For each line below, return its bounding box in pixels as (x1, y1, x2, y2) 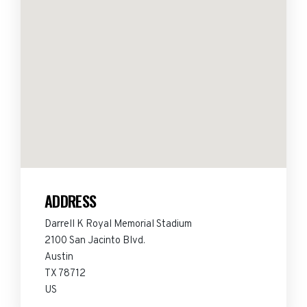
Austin (45, 251, 73, 264)
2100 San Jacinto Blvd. (45, 234, 145, 247)
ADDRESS (45, 190, 97, 212)
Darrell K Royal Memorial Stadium (45, 218, 192, 231)
